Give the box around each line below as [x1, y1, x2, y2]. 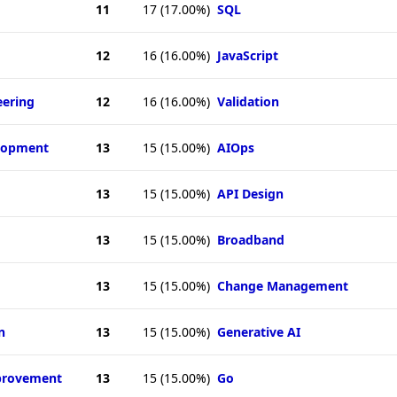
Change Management [217, 277, 348, 295]
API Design [217, 185, 284, 203]
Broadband [217, 231, 284, 249]
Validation [217, 93, 279, 111]
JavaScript [217, 47, 278, 65]
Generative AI [217, 323, 300, 341]
